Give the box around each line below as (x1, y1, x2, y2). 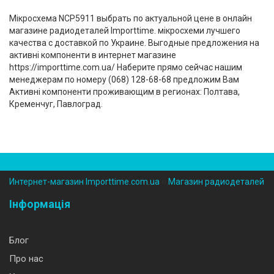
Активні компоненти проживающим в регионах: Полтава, (9, 87, 240, 97)
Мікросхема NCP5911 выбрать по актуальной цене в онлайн (9, 13, 252, 23)
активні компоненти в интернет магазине (9, 50, 176, 60)
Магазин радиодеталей (168, 177, 264, 187)
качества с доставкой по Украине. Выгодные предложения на (9, 38, 259, 48)
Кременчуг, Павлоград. (9, 99, 103, 109)
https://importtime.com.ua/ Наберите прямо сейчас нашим (9, 62, 242, 72)
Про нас (9, 253, 43, 264)
